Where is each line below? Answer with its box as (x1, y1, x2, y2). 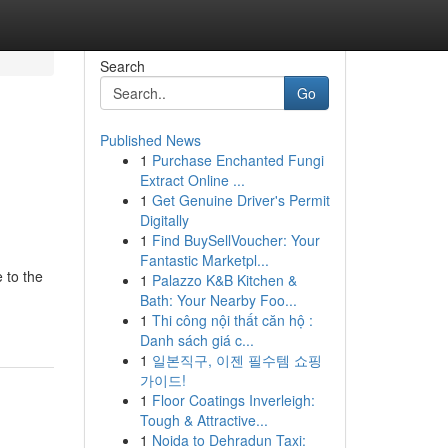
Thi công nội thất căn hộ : (151, 310, 313, 330)
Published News (99, 130, 201, 150)
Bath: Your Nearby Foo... (139, 290, 297, 310)
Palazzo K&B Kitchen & (151, 270, 297, 290)
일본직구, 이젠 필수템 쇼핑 (151, 350, 322, 370)
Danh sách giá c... (139, 330, 254, 350)
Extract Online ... (139, 170, 245, 190)
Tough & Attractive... (139, 410, 268, 430)
